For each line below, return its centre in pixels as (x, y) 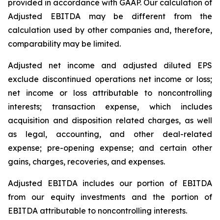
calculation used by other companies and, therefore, (110, 30)
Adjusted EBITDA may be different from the (110, 16)
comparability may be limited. (64, 44)
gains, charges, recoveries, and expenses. (86, 162)
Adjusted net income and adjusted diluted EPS (110, 65)
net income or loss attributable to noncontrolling (110, 93)
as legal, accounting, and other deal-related (110, 134)
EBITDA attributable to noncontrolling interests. (97, 211)
